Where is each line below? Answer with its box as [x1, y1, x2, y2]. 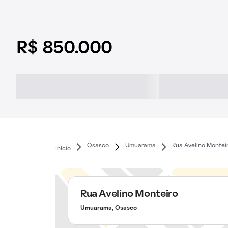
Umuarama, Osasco [80, 206, 137, 211]
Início [55, 146, 71, 151]
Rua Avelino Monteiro [80, 190, 178, 199]
